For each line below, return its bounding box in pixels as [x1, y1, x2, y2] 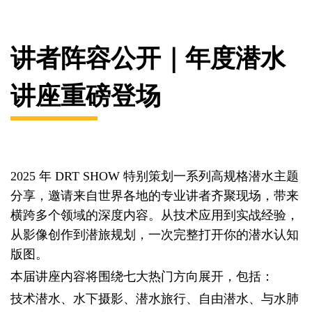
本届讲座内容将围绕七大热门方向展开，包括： [10, 270, 274, 284]
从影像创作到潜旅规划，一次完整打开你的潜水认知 [10, 228, 299, 242]
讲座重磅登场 [10, 79, 161, 110]
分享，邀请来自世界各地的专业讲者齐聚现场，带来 [10, 189, 299, 203]
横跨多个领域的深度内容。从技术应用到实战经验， [10, 208, 299, 223]
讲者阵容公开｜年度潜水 [10, 41, 286, 72]
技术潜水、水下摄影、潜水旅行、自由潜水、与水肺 [10, 292, 299, 306]
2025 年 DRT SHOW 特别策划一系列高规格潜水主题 [10, 169, 299, 184]
